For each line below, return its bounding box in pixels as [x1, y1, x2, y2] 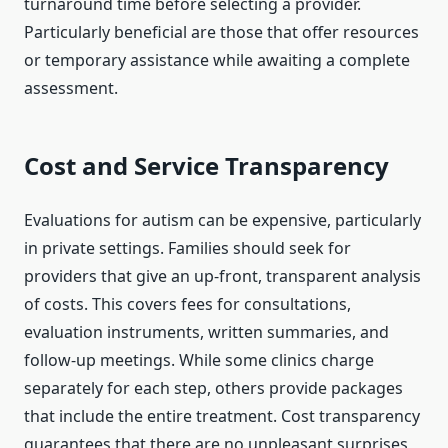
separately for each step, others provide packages [24, 377, 403, 400]
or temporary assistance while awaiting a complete [24, 49, 410, 72]
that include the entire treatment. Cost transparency [24, 405, 420, 428]
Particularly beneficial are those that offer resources [24, 21, 419, 44]
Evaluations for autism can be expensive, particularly [24, 209, 421, 232]
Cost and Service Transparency [24, 149, 389, 183]
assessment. [24, 77, 118, 100]
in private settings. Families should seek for [24, 237, 351, 260]
